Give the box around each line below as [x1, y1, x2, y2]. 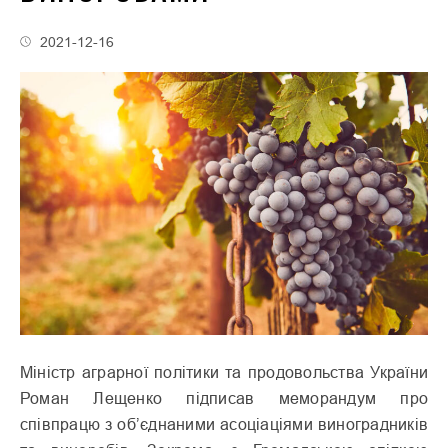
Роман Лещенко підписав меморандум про [20, 388, 428, 407]
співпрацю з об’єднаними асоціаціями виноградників [20, 414, 428, 433]
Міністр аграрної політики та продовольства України [20, 362, 428, 381]
